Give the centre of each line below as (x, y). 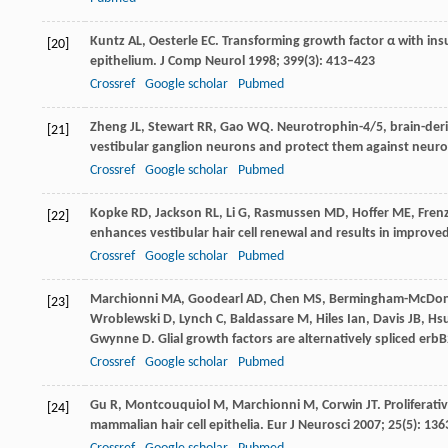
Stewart (171, 127)
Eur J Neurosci (308, 425)
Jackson (178, 213)
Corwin (342, 405)
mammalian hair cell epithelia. (178, 425)
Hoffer (370, 213)
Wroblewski (125, 319)
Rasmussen (287, 213)
